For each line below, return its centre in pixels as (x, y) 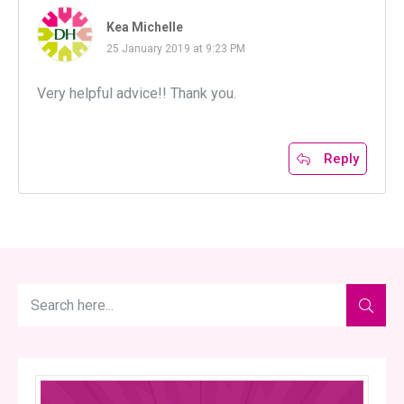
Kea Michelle (145, 28)
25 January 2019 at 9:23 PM (176, 49)
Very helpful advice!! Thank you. (137, 94)
